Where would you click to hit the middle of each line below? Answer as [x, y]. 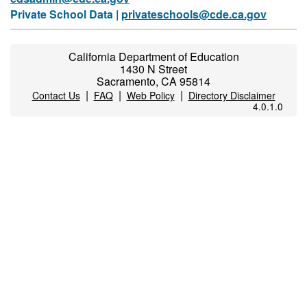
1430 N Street [153, 69]
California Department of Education [153, 57]
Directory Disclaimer [232, 95]
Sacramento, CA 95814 [153, 81]
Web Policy [150, 95]
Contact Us [56, 95]
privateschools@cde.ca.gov [194, 14]
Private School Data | [66, 14]
